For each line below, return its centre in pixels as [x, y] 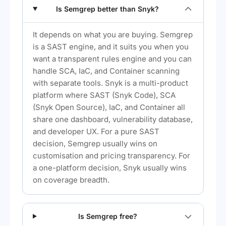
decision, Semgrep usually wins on [95, 143]
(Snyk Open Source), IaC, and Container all [109, 107]
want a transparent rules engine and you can [112, 59]
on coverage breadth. [71, 180]
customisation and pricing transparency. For [111, 155]
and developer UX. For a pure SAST [96, 131]
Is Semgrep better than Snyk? [108, 9]
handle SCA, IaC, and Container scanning [106, 71]
